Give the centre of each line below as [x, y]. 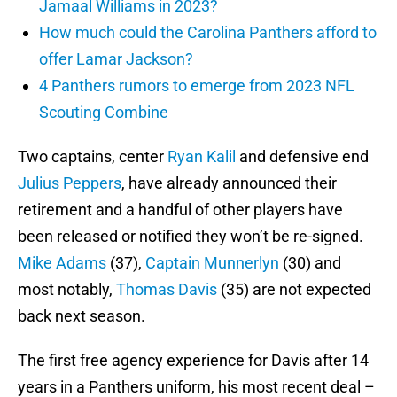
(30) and [310, 263]
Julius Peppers [70, 183]
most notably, [67, 290]
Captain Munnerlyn [212, 263]
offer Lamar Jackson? [116, 59]
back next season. [82, 316]
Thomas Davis [167, 290]
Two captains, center [93, 157]
